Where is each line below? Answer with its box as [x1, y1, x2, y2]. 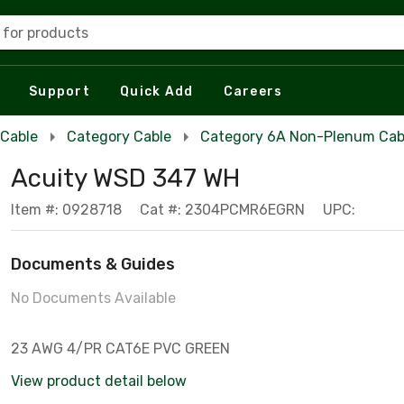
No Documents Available [11, 289, 176, 307]
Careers [223, 83, 283, 99]
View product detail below [11, 372, 187, 390]
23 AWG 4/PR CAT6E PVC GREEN [11, 340, 230, 357]
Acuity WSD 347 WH [11, 163, 240, 193]
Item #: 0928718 [11, 201, 122, 218]
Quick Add [120, 83, 194, 99]
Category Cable [67, 128, 171, 145]
